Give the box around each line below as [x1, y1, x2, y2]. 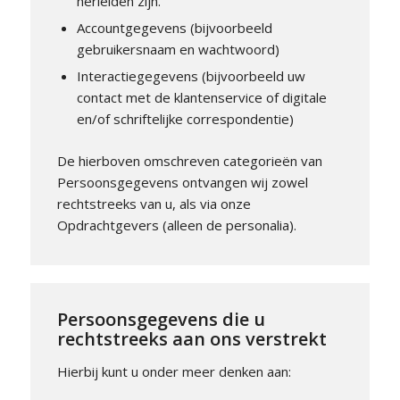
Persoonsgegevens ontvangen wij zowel [56, 173, 308, 191]
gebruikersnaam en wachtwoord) [76, 40, 279, 58]
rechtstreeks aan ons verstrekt [56, 326, 327, 351]
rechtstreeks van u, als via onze [56, 195, 251, 212]
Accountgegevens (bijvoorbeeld [76, 19, 272, 37]
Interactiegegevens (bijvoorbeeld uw [76, 67, 305, 85]
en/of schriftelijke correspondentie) [76, 110, 294, 128]
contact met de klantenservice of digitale [76, 88, 327, 106]
